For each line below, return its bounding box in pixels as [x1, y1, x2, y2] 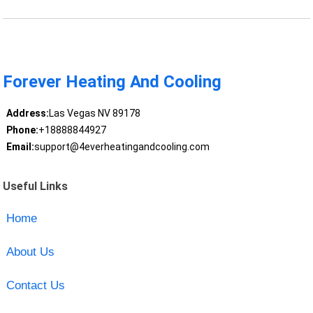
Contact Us [6, 278, 65, 292]
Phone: [6, 124, 38, 136]
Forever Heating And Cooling [3, 72, 222, 92]
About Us [6, 245, 54, 259]
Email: [6, 141, 34, 153]
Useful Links [3, 179, 68, 193]
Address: [6, 108, 49, 119]
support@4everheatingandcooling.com [34, 141, 210, 153]
